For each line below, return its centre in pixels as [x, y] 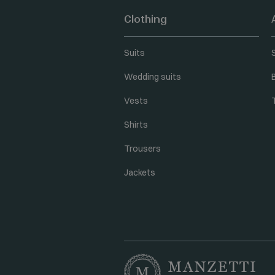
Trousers [142, 149]
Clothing [145, 19]
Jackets [140, 172]
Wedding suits [153, 77]
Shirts [136, 125]
